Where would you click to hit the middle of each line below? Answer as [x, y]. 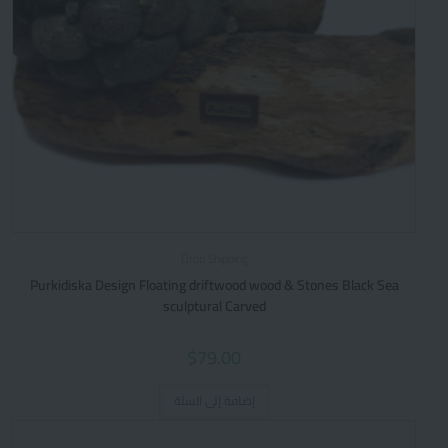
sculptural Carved [214, 305]
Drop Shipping [214, 258]
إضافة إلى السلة [214, 400]
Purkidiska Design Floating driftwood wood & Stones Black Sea [214, 284]
